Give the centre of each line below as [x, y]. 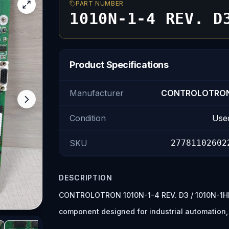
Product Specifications [119, 65]
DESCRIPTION [86, 178]
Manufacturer [97, 93]
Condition [88, 118]
